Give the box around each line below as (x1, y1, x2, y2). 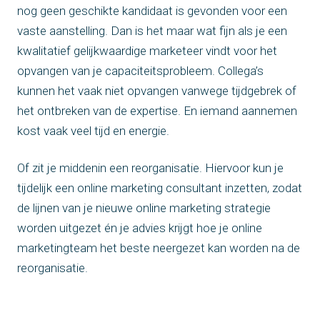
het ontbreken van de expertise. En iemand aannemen (17, 103, 297, 118)
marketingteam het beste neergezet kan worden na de (17, 240, 300, 255)
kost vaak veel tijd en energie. (17, 123, 169, 138)
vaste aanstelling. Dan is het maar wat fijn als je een (17, 23, 287, 38)
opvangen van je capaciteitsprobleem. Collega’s (17, 63, 264, 78)
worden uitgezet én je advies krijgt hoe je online (17, 220, 262, 235)
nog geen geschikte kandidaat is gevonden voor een (17, 3, 287, 18)
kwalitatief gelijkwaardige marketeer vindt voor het (17, 43, 277, 58)
